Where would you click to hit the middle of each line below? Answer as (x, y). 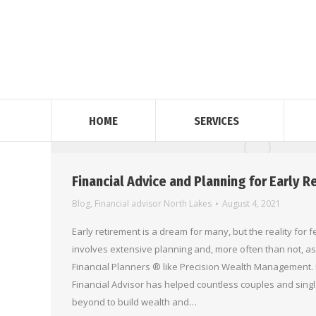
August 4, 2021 (251, 203)
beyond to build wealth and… (134, 302)
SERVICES (216, 121)
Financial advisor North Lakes (153, 203)
